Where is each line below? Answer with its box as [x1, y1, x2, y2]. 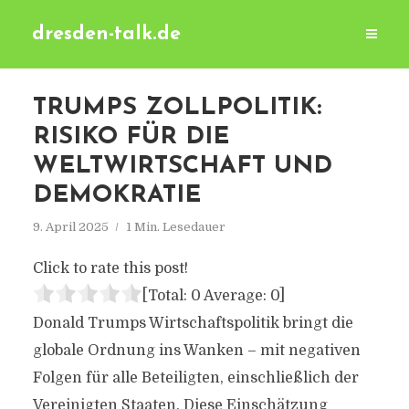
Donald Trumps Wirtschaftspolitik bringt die [32, 315, 353, 331]
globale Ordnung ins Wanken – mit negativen [32, 342, 361, 359]
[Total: [142, 288, 191, 304]
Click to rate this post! [32, 260, 188, 277]
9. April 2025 [32, 220, 109, 234]
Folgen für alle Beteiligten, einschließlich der [32, 370, 359, 386]
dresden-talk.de [32, 25, 181, 44]
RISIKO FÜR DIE [32, 125, 229, 150]
